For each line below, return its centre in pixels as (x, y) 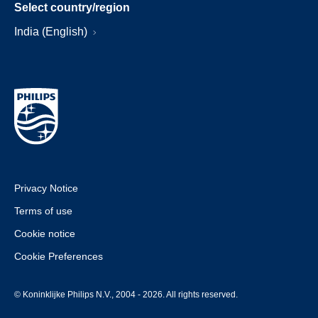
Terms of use (43, 211)
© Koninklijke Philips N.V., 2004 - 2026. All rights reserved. (126, 295)
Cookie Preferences (59, 256)
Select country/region (72, 7)
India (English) (52, 32)
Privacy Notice (46, 188)
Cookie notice (45, 234)
